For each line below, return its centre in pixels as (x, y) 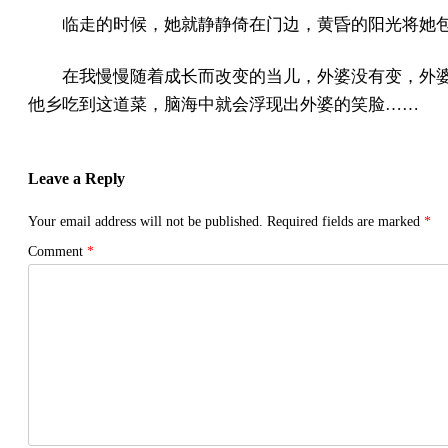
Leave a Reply (76, 178)
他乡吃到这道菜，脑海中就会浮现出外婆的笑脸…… (223, 104)
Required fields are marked (345, 221)
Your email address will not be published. (145, 221)
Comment (57, 251)
